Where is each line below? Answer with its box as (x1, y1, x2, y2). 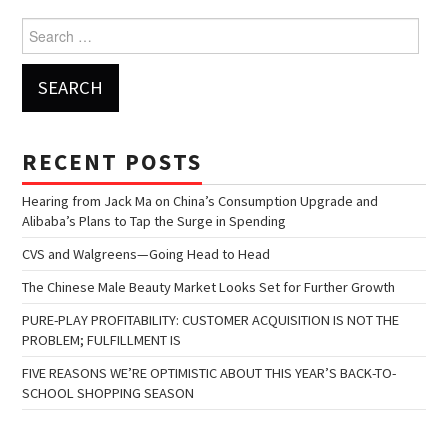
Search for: (22, 18, 89, 37)
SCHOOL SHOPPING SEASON (22, 383, 195, 402)
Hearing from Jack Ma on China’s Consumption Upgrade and (22, 191, 379, 210)
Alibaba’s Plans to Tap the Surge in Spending (22, 211, 287, 230)
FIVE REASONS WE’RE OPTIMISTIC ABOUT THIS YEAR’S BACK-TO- (22, 363, 397, 382)
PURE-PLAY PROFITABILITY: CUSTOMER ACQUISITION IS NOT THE (22, 310, 400, 329)
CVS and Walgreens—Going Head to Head (22, 244, 271, 263)
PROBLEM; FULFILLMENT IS (22, 330, 182, 349)
